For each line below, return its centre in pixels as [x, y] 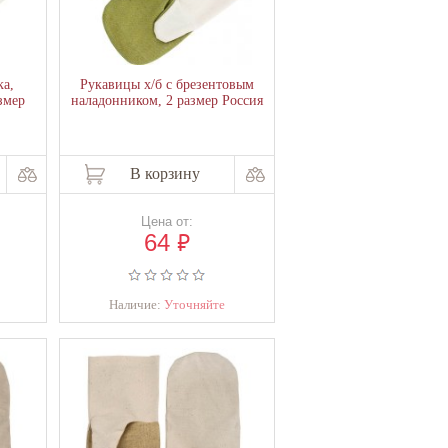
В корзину [164, 173]
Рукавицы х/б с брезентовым [166, 84]
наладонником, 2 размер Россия [166, 100]
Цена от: [167, 221]
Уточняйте [195, 304]
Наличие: [137, 304]
